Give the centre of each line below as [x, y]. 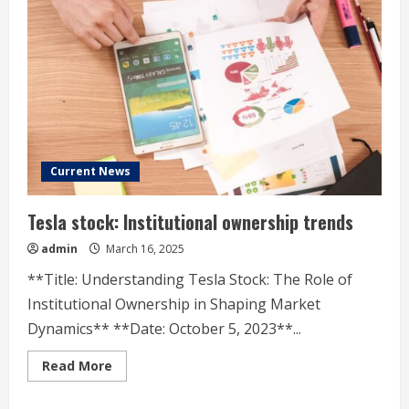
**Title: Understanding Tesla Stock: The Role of [190, 279]
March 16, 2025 [144, 249]
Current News [90, 171]
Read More [77, 366]
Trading [137, 16]
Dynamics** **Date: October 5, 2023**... [164, 329]
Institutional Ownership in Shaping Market [174, 304]
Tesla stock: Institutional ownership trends [190, 222]
